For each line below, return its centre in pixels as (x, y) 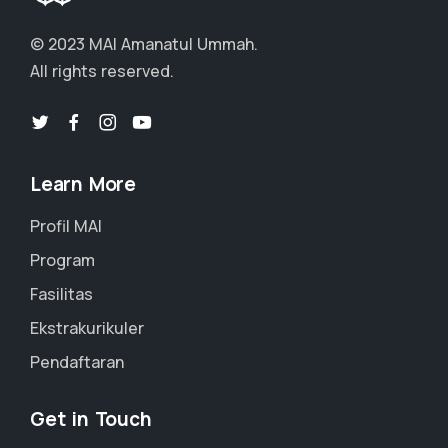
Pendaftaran (77, 362)
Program (62, 260)
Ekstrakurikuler (87, 328)
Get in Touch (91, 419)
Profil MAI (66, 226)
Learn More (83, 184)
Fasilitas (61, 294)
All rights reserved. (102, 71)
